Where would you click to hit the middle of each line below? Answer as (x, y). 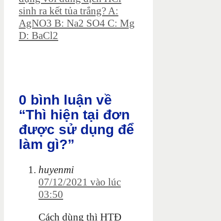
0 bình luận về (65, 100)
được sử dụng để (76, 130)
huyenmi (56, 169)
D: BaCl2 (38, 36)
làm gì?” (47, 145)
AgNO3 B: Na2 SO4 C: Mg (77, 23)
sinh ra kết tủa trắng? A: (69, 11)
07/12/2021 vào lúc (80, 182)
